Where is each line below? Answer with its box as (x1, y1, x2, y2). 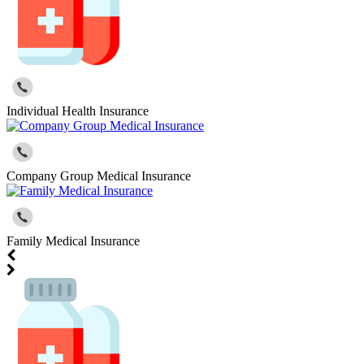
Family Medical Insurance (6, 234, 140, 249)
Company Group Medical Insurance (6, 169, 191, 184)
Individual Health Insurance (6, 104, 149, 119)
